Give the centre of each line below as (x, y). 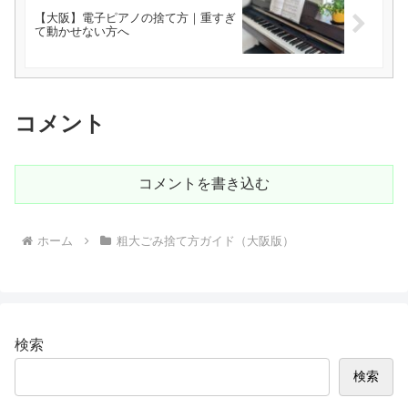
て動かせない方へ (82, 31)
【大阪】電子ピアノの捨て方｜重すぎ (135, 17)
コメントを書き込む (204, 184)
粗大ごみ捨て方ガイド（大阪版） (205, 241)
